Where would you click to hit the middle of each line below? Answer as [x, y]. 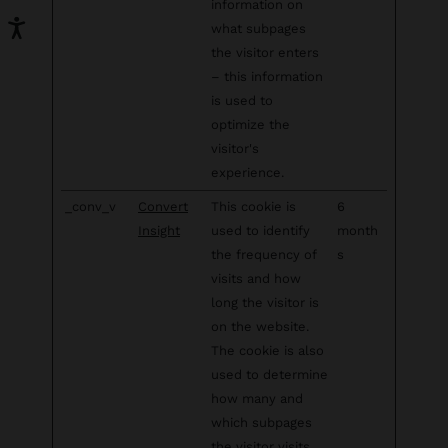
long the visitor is [265, 302]
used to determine [269, 374]
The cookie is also [267, 350]
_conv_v [90, 206]
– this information [267, 76]
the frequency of [264, 254]
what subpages [258, 28]
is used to [242, 100]
